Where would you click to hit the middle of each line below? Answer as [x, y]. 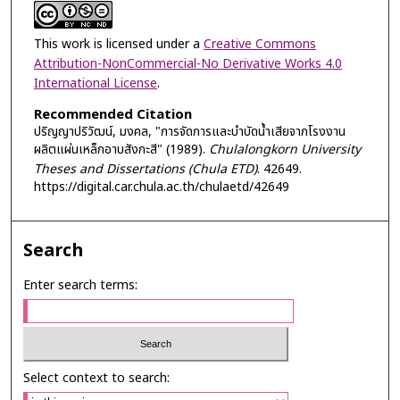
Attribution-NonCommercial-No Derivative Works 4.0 [187, 63]
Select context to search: [97, 378]
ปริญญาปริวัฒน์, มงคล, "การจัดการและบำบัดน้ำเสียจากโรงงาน [189, 131]
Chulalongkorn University [284, 149]
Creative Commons [259, 44]
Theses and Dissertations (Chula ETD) [145, 169]
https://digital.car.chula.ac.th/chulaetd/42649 [161, 187]
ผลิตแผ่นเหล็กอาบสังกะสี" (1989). [121, 149]
